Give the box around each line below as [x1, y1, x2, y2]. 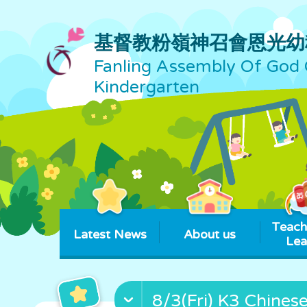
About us [184, 226, 236, 242]
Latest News [73, 226, 147, 242]
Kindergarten [94, 77, 199, 97]
